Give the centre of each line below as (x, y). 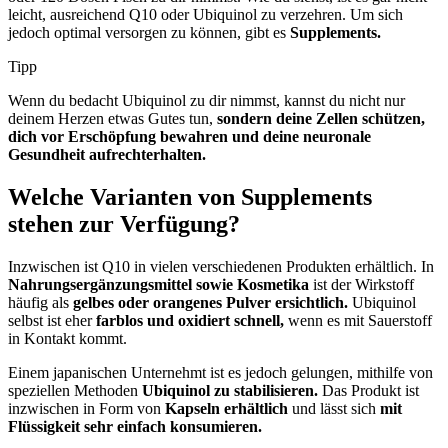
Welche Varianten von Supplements (190, 196)
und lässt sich (334, 408)
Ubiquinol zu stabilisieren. (230, 390)
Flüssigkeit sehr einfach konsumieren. (135, 426)
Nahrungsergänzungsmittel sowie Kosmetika (158, 284)
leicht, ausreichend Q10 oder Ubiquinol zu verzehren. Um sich (205, 14)
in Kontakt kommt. (67, 338)
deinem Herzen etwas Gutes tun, (112, 118)
